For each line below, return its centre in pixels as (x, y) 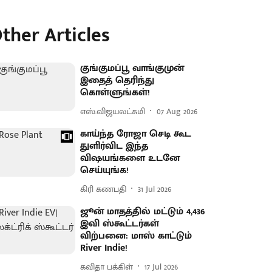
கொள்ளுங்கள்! (115, 93)
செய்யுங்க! (105, 170)
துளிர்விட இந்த (114, 146)
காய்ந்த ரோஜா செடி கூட (136, 134)
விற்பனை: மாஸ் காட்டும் (136, 236)
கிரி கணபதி (104, 189)
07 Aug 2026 (177, 111)
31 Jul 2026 (155, 189)
